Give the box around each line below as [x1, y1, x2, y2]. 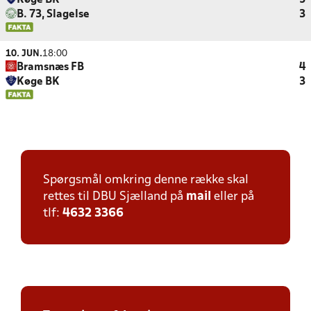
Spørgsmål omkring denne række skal [43, 174, 249, 186]
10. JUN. [6, 49, 42, 58]
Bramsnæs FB [17, 62, 84, 72]
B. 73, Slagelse [17, 10, 90, 19]
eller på [211, 191, 254, 203]
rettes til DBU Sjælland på [43, 191, 186, 203]
